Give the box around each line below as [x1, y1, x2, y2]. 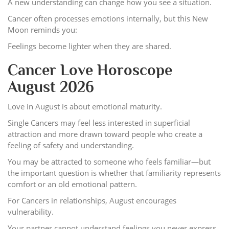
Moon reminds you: [8, 24, 77, 35]
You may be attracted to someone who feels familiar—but [8, 156, 211, 167]
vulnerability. [8, 206, 54, 217]
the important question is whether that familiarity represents [8, 167, 221, 178]
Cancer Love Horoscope [8, 61, 172, 79]
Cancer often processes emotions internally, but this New [8, 13, 208, 24]
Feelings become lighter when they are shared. [8, 40, 171, 51]
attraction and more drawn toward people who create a [8, 128, 202, 139]
